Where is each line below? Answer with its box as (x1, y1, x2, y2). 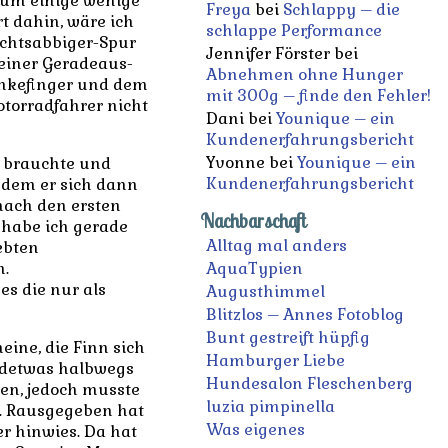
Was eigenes (205, 419, 305, 440)
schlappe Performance (205, 20, 382, 41)
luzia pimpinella (205, 396, 335, 417)
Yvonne (205, 152, 265, 173)
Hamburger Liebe (205, 350, 345, 371)
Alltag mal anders (205, 235, 347, 256)
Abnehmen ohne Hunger (205, 64, 403, 85)
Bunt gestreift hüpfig (205, 327, 370, 348)
